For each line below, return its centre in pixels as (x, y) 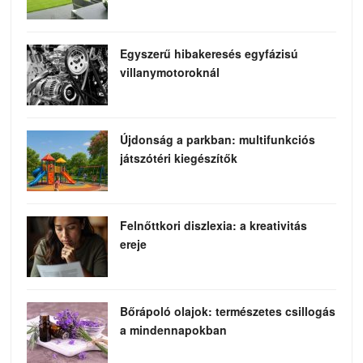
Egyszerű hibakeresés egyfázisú (209, 54)
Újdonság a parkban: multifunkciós (218, 140)
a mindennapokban (174, 330)
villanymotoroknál (170, 73)
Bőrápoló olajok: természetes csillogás (228, 312)
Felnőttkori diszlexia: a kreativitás (214, 226)
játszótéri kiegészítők (179, 158)
